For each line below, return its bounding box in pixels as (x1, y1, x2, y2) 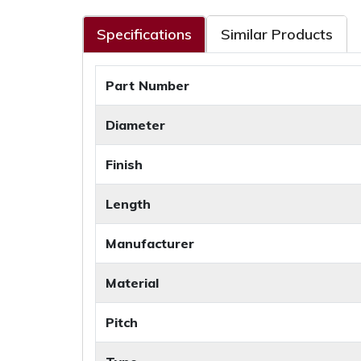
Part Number (106, 77, 189, 94)
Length (106, 196, 151, 213)
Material (106, 275, 159, 292)
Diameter (106, 117, 165, 134)
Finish (106, 156, 143, 173)
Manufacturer (106, 235, 194, 252)
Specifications (97, 25, 192, 44)
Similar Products (221, 25, 333, 44)
